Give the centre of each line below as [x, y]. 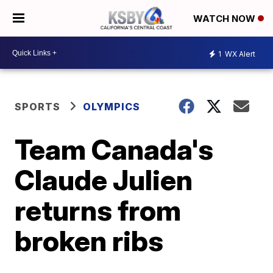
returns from [98, 210]
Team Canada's [114, 149]
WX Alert [239, 54]
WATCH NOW [225, 19]
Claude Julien [104, 180]
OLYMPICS [112, 107]
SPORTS [38, 107]
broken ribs [89, 241]
